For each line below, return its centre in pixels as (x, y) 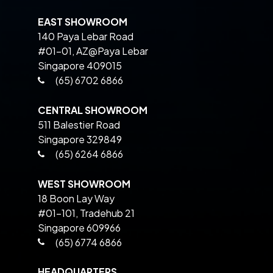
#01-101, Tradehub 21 (86, 213)
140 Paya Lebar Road (85, 37)
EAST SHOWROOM (82, 22)
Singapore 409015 (80, 66)
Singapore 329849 (80, 139)
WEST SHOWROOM (84, 183)
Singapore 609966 (79, 227)
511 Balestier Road (79, 124)
